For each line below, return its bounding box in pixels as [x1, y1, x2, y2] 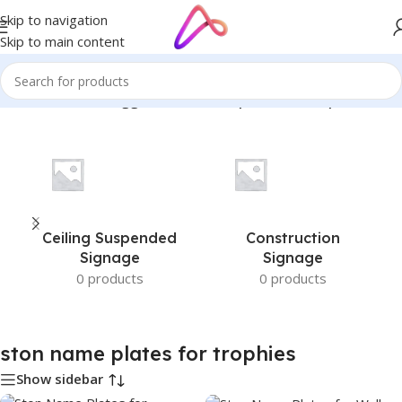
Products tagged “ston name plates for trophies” [44, 92, 369, 109]
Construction [245, 229, 340, 247]
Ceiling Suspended [42, 229, 177, 247]
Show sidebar [16, 370, 103, 389]
